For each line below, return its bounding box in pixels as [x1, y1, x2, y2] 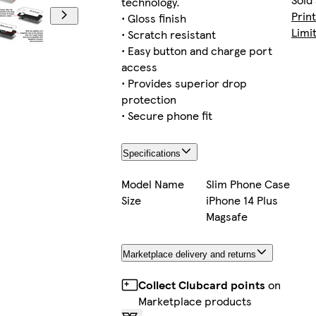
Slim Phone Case [205, 175, 290, 192]
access [121, 59, 157, 75]
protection [121, 91, 176, 108]
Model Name [121, 175, 184, 192]
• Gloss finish [121, 10, 186, 27]
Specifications [122, 147, 181, 159]
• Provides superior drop [121, 75, 247, 92]
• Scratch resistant [121, 26, 216, 43]
